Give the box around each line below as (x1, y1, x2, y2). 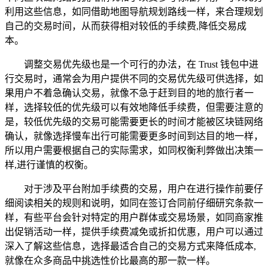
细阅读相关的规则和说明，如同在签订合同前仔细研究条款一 (5, 197, 263, 208)
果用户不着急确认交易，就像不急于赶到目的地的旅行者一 (5, 87, 254, 98)
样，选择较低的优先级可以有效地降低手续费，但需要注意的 (5, 102, 263, 112)
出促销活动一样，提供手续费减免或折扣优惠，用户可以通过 (5, 226, 263, 237)
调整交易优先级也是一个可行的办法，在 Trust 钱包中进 (24, 59, 258, 69)
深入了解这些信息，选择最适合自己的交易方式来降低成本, (5, 240, 256, 251)
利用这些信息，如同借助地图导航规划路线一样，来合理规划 (5, 6, 263, 17)
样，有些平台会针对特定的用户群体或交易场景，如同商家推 (5, 212, 263, 223)
